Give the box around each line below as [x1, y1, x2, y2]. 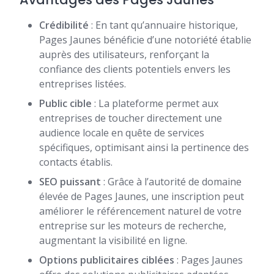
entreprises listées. [39, 77, 126, 91]
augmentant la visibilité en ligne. [39, 234, 187, 248]
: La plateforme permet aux [92, 97, 218, 111]
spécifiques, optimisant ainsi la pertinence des [39, 141, 249, 155]
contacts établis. [39, 155, 113, 169]
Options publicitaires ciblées [39, 253, 174, 267]
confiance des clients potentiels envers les [39, 62, 231, 76]
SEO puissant [39, 175, 101, 189]
